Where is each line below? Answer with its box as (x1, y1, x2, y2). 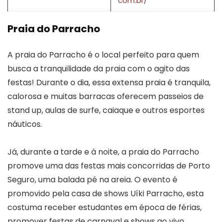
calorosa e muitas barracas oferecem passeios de (7, 90, 204, 102)
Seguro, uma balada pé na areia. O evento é (7, 173, 177, 185)
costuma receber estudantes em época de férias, (7, 201, 202, 213)
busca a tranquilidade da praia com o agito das (7, 62, 190, 74)
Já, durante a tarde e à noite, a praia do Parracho (7, 146, 199, 158)
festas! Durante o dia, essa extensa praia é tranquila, (7, 76, 211, 88)
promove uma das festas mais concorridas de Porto (7, 160, 210, 171)
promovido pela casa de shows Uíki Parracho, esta (7, 187, 204, 199)
